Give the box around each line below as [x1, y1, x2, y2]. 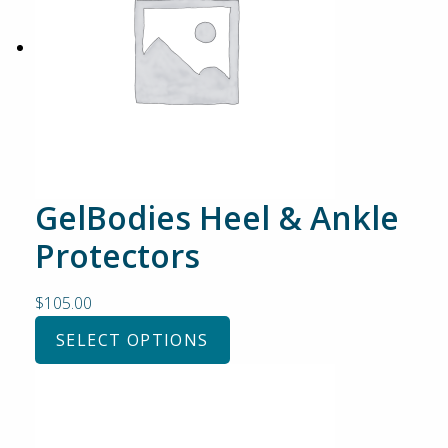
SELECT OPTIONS [56, 329, 209, 351]
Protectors [35, 234, 200, 277]
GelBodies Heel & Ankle [35, 196, 399, 239]
